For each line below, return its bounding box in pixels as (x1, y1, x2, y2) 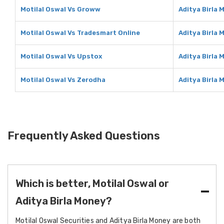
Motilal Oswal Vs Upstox (20, 52, 102, 60)
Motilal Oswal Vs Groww (20, 5, 100, 13)
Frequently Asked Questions (7, 129, 160, 142)
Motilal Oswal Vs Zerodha (20, 76, 105, 83)
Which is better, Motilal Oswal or (15, 177, 169, 189)
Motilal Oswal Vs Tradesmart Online (20, 29, 140, 36)
